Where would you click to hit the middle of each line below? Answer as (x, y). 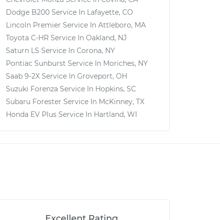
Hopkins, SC (116, 89)
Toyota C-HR (27, 38)
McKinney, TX (122, 102)
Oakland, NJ (106, 38)
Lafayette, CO (110, 12)
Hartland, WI (115, 114)
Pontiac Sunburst (36, 63)
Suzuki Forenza (32, 89)
